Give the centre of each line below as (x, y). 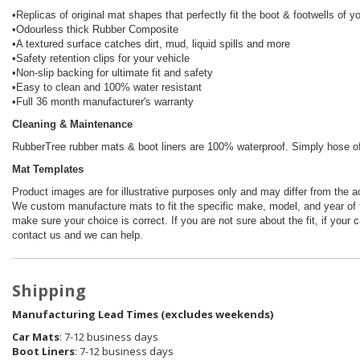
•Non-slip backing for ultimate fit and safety (112, 73)
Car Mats (36, 337)
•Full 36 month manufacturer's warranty (103, 102)
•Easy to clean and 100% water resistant (107, 88)
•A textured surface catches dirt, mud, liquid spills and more (151, 44)
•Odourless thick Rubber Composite (95, 30)
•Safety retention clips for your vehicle (101, 59)
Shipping (49, 291)
